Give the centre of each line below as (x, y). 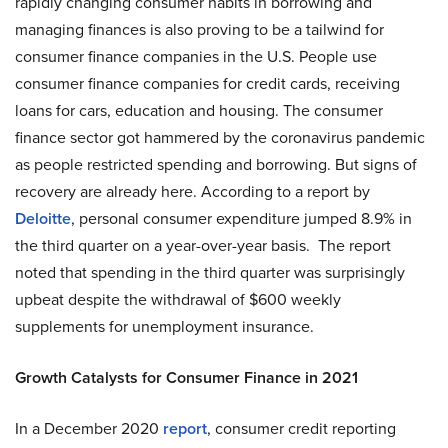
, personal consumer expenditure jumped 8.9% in (241, 218)
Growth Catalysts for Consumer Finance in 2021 (186, 377)
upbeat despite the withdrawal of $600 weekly (178, 299)
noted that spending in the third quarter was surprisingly (210, 272)
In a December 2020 (89, 428)
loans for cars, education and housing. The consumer (199, 110)
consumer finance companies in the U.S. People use (196, 56)
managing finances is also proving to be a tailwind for (199, 29)
